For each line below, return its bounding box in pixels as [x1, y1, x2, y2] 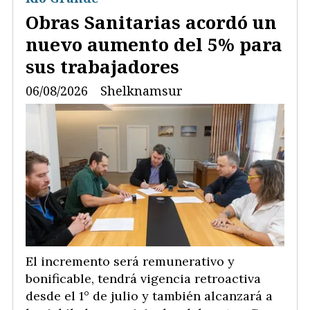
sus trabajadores [26, 53, 179, 79]
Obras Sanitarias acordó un [26, 9, 277, 35]
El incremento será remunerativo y [26, 253, 235, 269]
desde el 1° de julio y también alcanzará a [26, 287, 273, 304]
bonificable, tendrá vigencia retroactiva [26, 270, 261, 286]
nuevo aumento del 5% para [26, 31, 282, 57]
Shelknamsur [100, 82, 183, 100]
